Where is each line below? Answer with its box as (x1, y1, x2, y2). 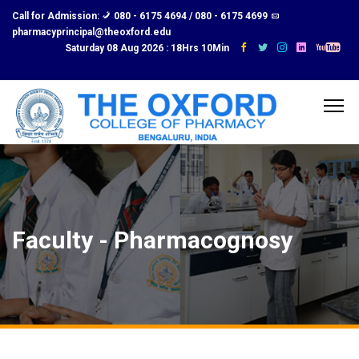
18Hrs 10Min (171, 42, 239, 54)
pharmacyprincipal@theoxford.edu (12, 26, 171, 38)
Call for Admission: (12, 10, 102, 22)
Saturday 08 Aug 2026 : (65, 42, 171, 54)
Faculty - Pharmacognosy (12, 226, 292, 254)
